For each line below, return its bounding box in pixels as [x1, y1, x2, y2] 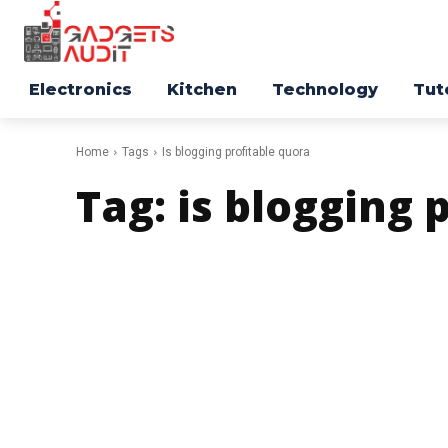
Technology [272, 80, 378, 100]
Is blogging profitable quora [162, 145, 310, 160]
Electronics [29, 80, 132, 100]
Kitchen [167, 80, 237, 100]
